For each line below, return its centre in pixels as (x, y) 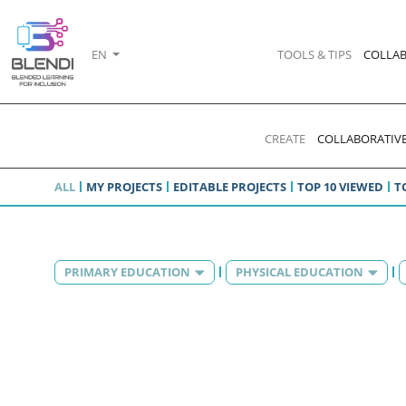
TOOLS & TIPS (314, 54)
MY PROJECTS (124, 186)
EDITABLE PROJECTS (230, 186)
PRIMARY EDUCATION (127, 271)
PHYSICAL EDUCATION (300, 271)
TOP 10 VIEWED (340, 186)
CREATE (285, 138)
